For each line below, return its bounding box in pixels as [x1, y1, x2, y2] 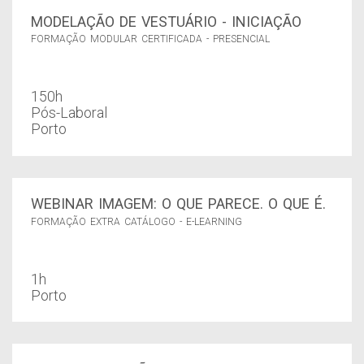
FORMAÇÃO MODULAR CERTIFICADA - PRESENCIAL [30, 33, 270, 45]
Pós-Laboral [30, 104, 107, 122]
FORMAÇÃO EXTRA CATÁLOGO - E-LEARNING [30, 215, 242, 227]
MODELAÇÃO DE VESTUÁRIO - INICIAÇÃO [30, 12, 301, 30]
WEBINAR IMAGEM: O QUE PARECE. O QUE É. [30, 195, 326, 213]
